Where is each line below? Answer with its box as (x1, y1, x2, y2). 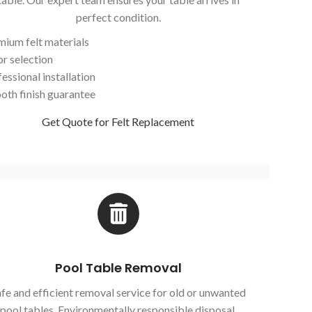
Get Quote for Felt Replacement (42, 115, 195, 129)
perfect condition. (75, 10, 161, 24)
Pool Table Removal (54, 259, 182, 277)
